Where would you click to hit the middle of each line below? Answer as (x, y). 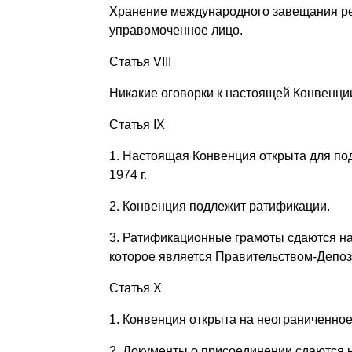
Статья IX (137, 124)
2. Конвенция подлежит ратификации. (219, 206)
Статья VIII (140, 61)
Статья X (135, 288)
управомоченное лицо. (176, 30)
